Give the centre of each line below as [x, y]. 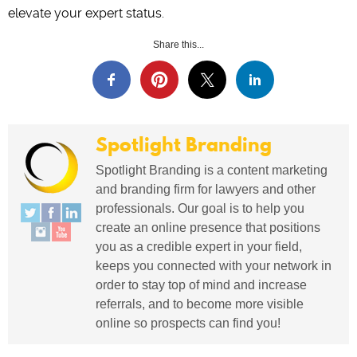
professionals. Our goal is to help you [200, 209]
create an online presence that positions [208, 228]
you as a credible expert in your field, [199, 247]
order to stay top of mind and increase [201, 285]
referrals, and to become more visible [200, 304]
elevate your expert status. [86, 14]
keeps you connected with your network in [214, 266]
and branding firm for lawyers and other [206, 190]
